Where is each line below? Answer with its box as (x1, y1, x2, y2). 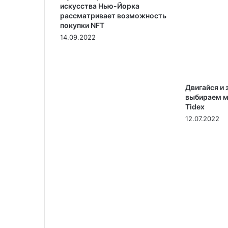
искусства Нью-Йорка (60, 1, 139, 10)
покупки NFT (60, 20, 104, 30)
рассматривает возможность (60, 11, 166, 20)
